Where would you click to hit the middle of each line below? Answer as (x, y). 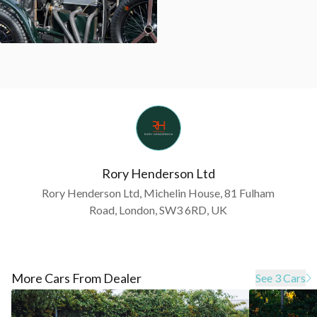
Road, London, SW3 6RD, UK (158, 209)
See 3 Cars (281, 277)
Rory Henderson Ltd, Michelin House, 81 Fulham (158, 192)
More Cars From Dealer (76, 278)
